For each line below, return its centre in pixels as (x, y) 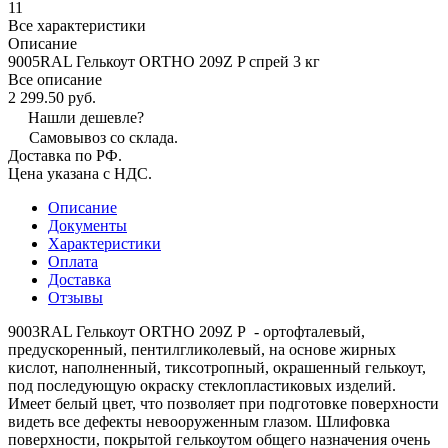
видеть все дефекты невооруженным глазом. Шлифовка (199, 421)
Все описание (55, 79)
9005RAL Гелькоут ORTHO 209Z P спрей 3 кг (164, 61)
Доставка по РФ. (65, 155)
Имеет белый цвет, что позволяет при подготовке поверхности (223, 403)
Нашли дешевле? (86, 117)
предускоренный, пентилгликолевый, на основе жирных (202, 349)
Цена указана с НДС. (82, 173)
